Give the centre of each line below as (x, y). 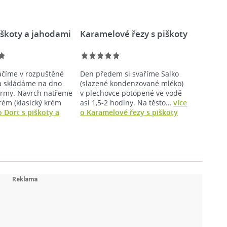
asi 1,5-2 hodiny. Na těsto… (127, 102)
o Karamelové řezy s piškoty (129, 112)
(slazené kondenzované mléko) (132, 83)
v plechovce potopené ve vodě (131, 93)
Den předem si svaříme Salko (130, 73)
